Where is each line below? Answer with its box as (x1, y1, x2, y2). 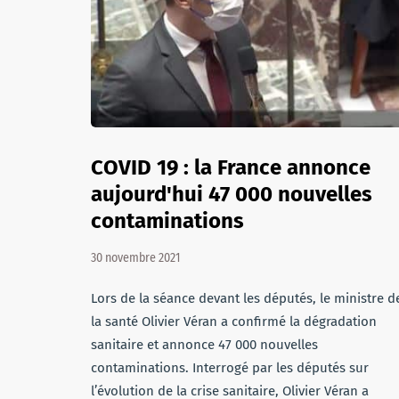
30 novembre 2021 (91, 250, 180, 265)
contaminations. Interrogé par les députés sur (91, 360, 369, 376)
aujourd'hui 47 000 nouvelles (91, 182, 372, 207)
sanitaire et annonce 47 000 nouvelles (91, 337, 318, 353)
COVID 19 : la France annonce (91, 155, 370, 180)
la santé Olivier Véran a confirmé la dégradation (91, 313, 377, 330)
